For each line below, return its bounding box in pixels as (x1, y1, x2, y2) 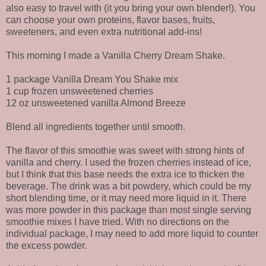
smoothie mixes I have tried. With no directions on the (6, 217, 229, 227)
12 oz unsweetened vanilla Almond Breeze (6, 98, 186, 109)
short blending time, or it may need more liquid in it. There (6, 193, 246, 204)
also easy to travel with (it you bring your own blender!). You (6, 3, 255, 14)
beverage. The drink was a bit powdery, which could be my (6, 181, 251, 192)
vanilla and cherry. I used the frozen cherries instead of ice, (6, 157, 251, 168)
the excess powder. (6, 240, 87, 251)
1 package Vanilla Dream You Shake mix (6, 74, 178, 85)
